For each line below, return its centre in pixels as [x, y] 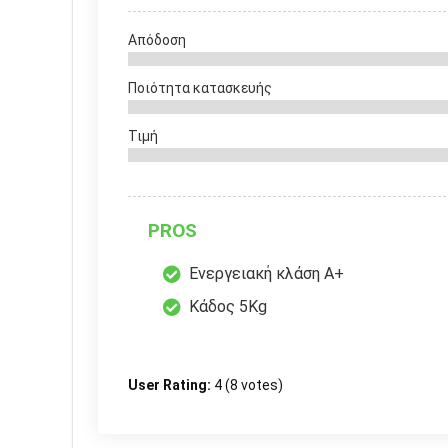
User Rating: [171, 385]
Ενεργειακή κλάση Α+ [266, 274]
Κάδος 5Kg [228, 307]
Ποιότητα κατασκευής [200, 88]
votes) [260, 385]
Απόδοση [157, 40]
